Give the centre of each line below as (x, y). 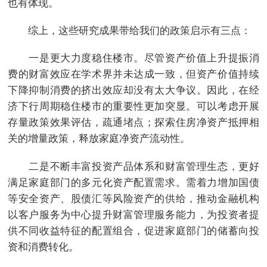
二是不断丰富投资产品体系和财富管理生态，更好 (133, 166)
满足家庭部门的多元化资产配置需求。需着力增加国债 (133, 182)
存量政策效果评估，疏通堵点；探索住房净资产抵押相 (133, 122)
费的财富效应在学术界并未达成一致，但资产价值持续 (133, 74)
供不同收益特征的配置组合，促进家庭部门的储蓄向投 (133, 230)
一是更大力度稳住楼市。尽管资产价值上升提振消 (133, 58)
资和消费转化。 (44, 246)
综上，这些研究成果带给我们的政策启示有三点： (130, 31)
